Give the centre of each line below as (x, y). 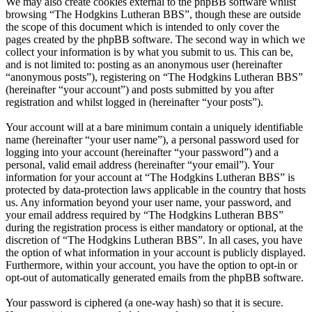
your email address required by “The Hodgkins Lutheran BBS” (145, 215)
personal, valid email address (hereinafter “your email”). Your (140, 165)
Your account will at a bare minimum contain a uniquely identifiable (154, 127)
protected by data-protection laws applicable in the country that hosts (156, 190)
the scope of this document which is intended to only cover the (142, 27)
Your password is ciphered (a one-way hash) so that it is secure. (145, 303)
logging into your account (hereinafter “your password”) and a (142, 153)
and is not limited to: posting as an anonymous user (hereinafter (144, 65)
